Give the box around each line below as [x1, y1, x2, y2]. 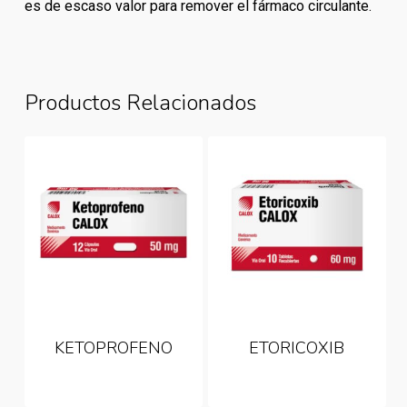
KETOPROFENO [55, 336, 174, 359]
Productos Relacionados [24, 88, 256, 118]
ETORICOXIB [249, 336, 345, 359]
